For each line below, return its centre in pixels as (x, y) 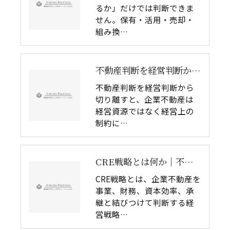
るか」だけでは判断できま (145, 8)
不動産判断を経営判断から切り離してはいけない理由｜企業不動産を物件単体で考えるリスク (196, 70)
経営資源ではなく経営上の (145, 111)
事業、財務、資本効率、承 (145, 190)
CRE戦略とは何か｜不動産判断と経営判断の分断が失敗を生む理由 (189, 161)
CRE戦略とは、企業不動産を (148, 179)
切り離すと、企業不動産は (145, 99)
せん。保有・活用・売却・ (145, 20)
